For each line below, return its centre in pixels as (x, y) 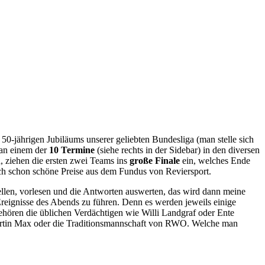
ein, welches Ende (215, 160)
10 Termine (72, 150)
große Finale (155, 160)
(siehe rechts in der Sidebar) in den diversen (177, 150)
